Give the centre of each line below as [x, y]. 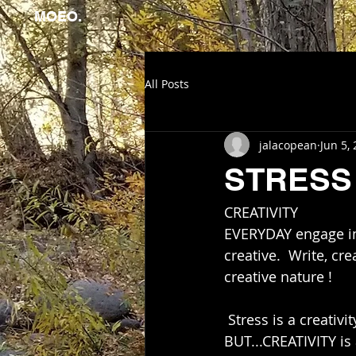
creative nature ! [280, 277]
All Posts [167, 83]
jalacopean [288, 145]
